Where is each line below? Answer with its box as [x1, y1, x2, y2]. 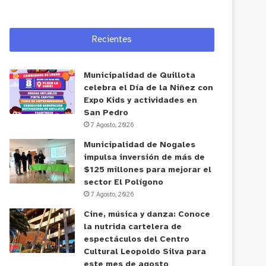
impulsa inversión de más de [84, 153, 205, 162]
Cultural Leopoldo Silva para [84, 247, 207, 256]
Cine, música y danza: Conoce [84, 210, 211, 219]
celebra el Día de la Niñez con [84, 83, 214, 93]
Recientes [92, 34, 132, 45]
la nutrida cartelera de [84, 222, 182, 232]
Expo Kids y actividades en [84, 96, 198, 105]
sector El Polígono [84, 178, 164, 187]
